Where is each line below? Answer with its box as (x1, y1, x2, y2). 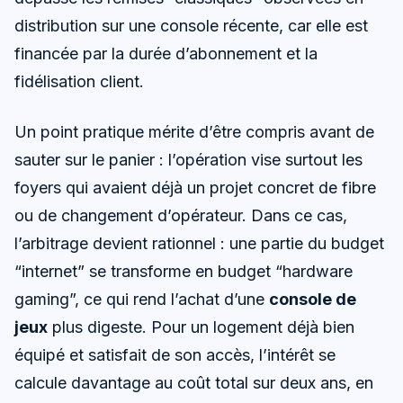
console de (269, 289, 356, 309)
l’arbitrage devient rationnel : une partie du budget (14, 233, 384, 253)
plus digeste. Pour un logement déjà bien (48, 317, 354, 336)
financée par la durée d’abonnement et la (14, 43, 318, 63)
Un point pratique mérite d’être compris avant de (14, 121, 374, 141)
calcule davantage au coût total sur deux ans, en (14, 372, 373, 392)
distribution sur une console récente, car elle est (14, 15, 368, 35)
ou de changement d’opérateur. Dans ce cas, (14, 205, 347, 225)
